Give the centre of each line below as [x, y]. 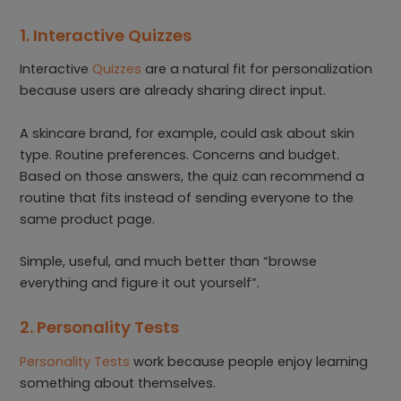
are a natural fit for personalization [257, 69]
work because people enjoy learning [249, 361]
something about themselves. [120, 383]
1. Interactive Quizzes [106, 35]
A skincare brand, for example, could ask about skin [188, 133]
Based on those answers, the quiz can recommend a [192, 176]
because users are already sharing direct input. [175, 91]
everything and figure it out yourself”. [142, 282]
